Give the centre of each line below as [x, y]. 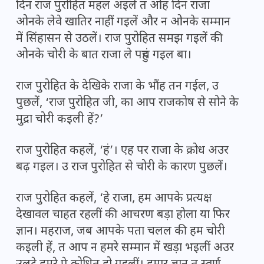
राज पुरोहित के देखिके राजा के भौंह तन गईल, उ [117, 87]
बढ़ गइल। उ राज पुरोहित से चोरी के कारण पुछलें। [122, 168]
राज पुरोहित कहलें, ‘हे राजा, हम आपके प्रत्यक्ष [114, 199]
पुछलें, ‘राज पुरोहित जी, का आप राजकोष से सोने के [127, 103]
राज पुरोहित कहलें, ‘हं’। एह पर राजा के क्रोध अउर [122, 151]
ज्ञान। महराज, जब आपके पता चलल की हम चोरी [121, 232]
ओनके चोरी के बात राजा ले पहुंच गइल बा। [104, 56]
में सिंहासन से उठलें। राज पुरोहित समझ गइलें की [119, 39]
